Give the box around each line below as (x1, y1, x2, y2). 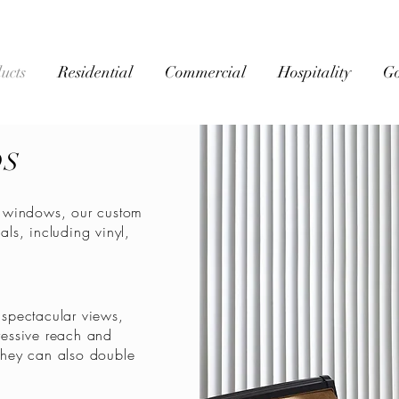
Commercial (165, 62, 246, 82)
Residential (58, 62, 133, 82)
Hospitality (278, 62, 351, 82)
